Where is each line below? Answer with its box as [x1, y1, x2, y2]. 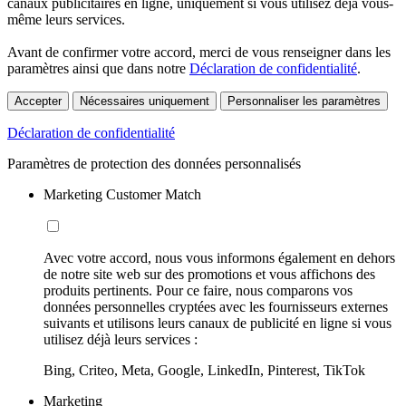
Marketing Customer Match [43, 187, 201, 203]
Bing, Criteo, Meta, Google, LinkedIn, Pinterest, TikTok [43, 362, 365, 379]
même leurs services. [7, 12, 125, 28]
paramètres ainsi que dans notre [7, 61, 189, 77]
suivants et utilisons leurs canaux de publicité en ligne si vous [43, 315, 391, 332]
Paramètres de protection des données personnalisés [7, 156, 301, 172]
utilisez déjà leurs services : [43, 332, 198, 348]
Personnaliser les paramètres [227, 94, 381, 109]
